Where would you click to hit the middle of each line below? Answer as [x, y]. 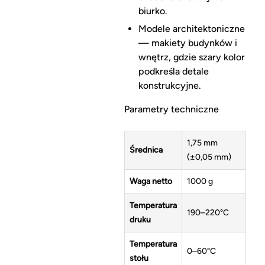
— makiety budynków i [188, 43]
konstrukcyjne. [169, 86]
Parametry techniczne [171, 109]
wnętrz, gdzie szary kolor [191, 57]
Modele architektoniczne [191, 29]
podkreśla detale [173, 72]
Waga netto [151, 182]
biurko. [153, 11]
